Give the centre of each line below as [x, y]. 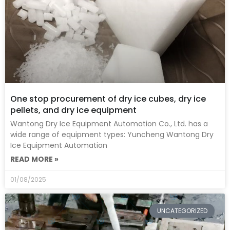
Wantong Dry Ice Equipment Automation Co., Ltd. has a [109, 124]
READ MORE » [34, 159]
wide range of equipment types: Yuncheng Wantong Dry [112, 135]
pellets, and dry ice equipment [73, 110]
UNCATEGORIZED [182, 210]
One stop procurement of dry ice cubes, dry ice [108, 99]
